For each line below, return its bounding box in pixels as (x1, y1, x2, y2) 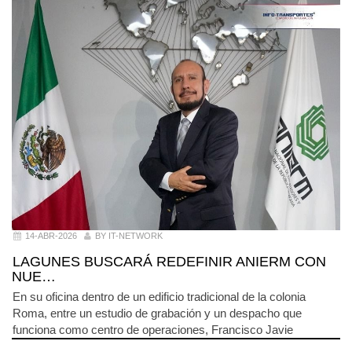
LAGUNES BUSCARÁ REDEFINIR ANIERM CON (13, 253, 326, 269)
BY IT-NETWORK (95, 231, 163, 241)
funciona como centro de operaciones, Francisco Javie (13, 322, 293, 336)
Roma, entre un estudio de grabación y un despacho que (13, 306, 302, 320)
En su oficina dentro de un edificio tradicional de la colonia (13, 289, 306, 303)
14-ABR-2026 (25, 231, 77, 241)
